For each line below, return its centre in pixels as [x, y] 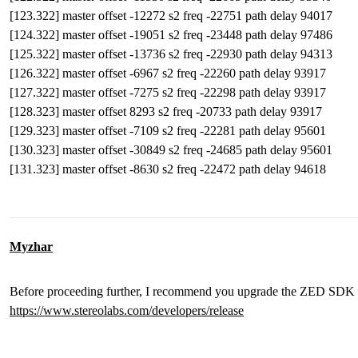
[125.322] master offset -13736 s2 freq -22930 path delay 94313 [171, 54]
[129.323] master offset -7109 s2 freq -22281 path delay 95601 [168, 131]
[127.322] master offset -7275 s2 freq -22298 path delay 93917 [168, 92]
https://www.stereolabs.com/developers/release [127, 310]
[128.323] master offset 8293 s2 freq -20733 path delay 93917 [166, 111]
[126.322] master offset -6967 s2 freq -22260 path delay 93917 [168, 73]
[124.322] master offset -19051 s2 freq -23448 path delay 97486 [171, 35]
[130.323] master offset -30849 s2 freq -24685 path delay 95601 [171, 150]
